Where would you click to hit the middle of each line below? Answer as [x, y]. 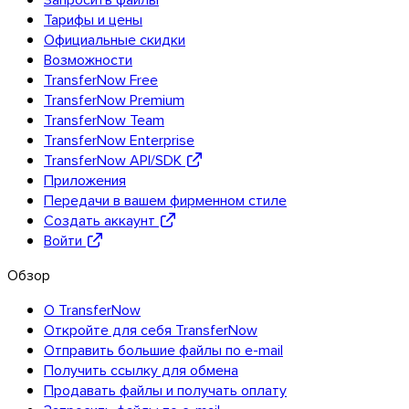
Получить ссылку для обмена [141, 369]
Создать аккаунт [100, 220]
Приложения [85, 179]
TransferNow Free [101, 79]
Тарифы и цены [93, 19]
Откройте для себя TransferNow [151, 329]
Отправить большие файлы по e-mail [163, 349]
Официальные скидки [115, 39]
